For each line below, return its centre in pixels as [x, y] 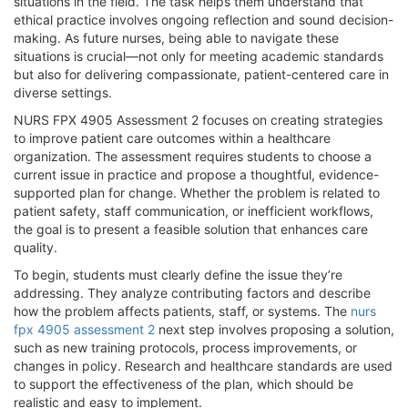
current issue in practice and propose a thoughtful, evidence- [196, 174]
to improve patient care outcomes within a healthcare [172, 138]
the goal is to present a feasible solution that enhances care [191, 229]
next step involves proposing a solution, [275, 329]
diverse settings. [63, 92]
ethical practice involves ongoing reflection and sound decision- [204, 19]
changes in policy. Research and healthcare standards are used [203, 365]
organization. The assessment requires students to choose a [193, 156]
